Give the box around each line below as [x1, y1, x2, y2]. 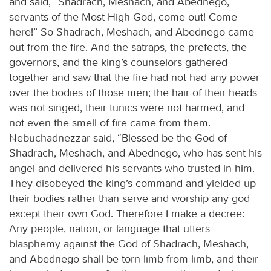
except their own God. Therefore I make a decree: [9, 206, 244, 220]
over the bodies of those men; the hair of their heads [9, 85, 257, 99]
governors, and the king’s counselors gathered [9, 55, 227, 69]
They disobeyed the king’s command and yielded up [9, 176, 256, 190]
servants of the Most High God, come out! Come [9, 10, 237, 24]
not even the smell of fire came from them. [9, 116, 211, 129]
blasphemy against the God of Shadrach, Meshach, [9, 237, 249, 250]
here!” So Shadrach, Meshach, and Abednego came [9, 25, 254, 39]
